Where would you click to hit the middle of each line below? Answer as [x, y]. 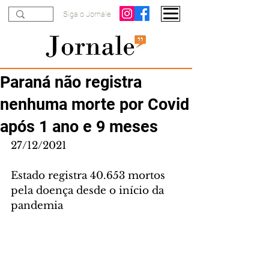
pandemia [37, 206]
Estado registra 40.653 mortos [89, 176]
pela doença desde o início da [89, 191]
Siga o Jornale [87, 14]
